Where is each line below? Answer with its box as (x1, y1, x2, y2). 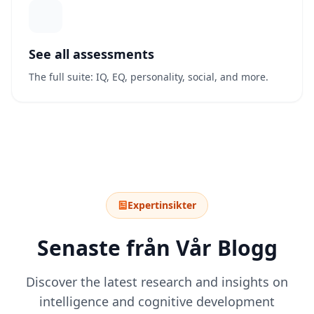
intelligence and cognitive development (39, 293, 275, 310)
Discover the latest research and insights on (26, 273, 288, 290)
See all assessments (29, 46, 154, 62)
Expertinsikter (128, 198, 196, 212)
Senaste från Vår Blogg (36, 233, 278, 262)
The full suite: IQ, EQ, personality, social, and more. (29, 70, 268, 83)
